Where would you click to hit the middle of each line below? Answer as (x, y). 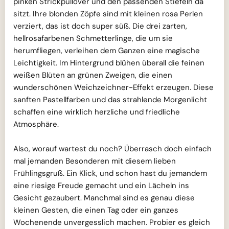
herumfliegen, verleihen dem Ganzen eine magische (107, 51)
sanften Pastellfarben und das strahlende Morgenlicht (110, 100)
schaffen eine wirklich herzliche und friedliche (97, 112)
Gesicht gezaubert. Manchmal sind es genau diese (104, 198)
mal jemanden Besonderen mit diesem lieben (95, 161)
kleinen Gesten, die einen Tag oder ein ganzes (96, 210)
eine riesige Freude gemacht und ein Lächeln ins (101, 186)
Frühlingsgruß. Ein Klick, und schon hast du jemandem (110, 174)
